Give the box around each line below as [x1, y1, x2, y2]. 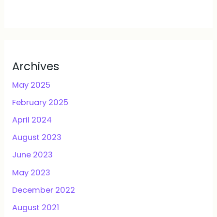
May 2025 [12, 79, 51, 91]
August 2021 [12, 201, 60, 213]
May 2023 [12, 167, 51, 178]
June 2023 [12, 149, 53, 161]
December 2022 [12, 184, 76, 196]
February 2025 [12, 97, 69, 108]
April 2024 [12, 114, 52, 126]
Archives [12, 59, 60, 75]
